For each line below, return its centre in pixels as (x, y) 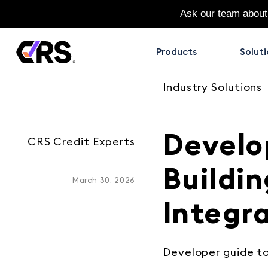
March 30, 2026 (103, 181)
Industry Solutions (213, 87)
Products (176, 52)
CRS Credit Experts (81, 142)
